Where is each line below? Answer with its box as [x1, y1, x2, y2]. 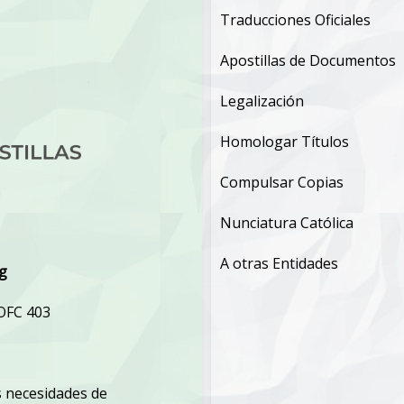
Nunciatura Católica [220, 212, 353, 233]
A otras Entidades [220, 252, 338, 273]
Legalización [220, 90, 304, 111]
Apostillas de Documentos [220, 50, 396, 70]
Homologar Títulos [220, 131, 349, 151]
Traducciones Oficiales [220, 9, 371, 30]
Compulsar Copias [220, 171, 344, 192]
